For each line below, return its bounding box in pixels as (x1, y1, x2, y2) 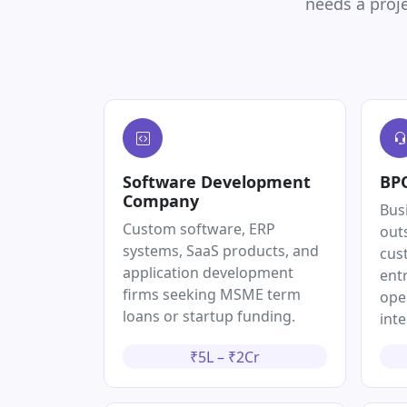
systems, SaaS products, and (123, 241, 319, 262)
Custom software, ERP (123, 219, 275, 240)
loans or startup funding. (123, 306, 295, 327)
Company (123, 190, 199, 213)
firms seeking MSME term (123, 284, 301, 305)
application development (123, 263, 293, 283)
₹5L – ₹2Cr (190, 346, 260, 367)
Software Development (123, 171, 311, 194)
